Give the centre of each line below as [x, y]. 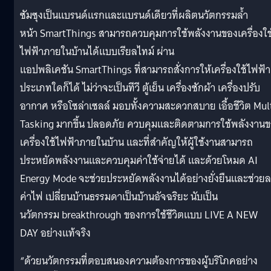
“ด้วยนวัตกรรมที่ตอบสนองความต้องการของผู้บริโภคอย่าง [139, 261]
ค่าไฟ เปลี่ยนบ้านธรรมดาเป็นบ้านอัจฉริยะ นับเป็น [119, 197]
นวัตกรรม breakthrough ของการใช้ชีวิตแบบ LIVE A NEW [139, 215]
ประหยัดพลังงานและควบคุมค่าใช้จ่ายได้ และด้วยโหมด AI [139, 160]
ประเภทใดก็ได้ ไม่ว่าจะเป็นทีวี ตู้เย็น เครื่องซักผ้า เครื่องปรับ [140, 88]
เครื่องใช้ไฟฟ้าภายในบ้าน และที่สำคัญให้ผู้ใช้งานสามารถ [136, 142]
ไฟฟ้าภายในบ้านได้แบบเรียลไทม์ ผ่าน [97, 51]
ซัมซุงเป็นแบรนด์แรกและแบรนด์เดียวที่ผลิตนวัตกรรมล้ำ [134, 15]
